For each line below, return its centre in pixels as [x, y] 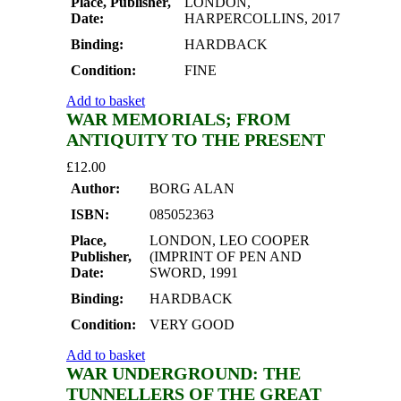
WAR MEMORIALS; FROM [179, 119]
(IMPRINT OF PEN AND [226, 257]
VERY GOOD [192, 325]
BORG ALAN [192, 189]
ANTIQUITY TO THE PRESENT [196, 140]
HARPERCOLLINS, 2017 [262, 19]
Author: [95, 189]
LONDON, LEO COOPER [230, 241]
